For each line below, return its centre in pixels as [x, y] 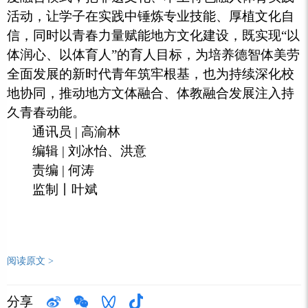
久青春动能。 [46, 113]
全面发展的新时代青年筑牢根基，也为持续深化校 [151, 74]
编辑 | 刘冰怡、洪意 [90, 151]
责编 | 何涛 [64, 170]
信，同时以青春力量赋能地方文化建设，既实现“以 [153, 36]
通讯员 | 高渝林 [77, 132]
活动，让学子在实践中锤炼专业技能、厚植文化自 [151, 16]
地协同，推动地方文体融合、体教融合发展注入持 [151, 93]
